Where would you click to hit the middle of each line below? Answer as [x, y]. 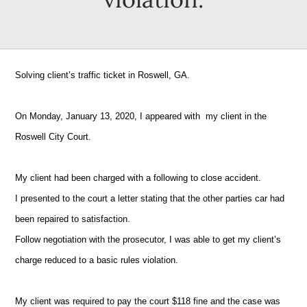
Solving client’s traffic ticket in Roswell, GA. [104, 75]
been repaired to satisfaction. [73, 219]
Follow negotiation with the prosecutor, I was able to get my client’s [148, 239]
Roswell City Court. [53, 136]
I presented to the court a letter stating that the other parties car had [150, 198]
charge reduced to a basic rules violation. [97, 260]
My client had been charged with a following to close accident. [138, 177]
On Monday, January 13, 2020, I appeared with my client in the [141, 116]
